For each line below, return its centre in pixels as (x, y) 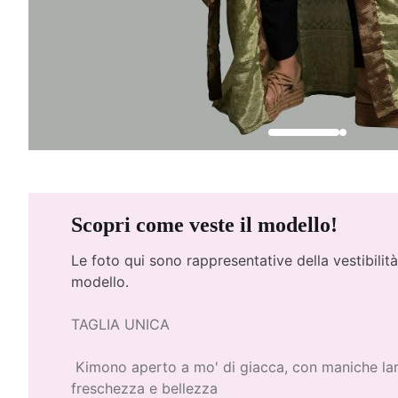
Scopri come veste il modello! (204, 225)
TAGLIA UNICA (120, 325)
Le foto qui (110, 261)
